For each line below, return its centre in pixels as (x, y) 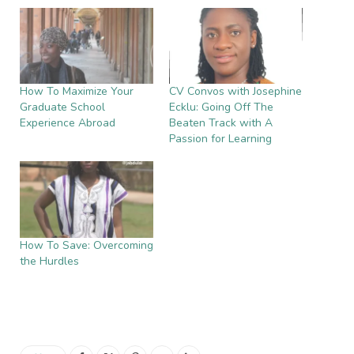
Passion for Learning (220, 139)
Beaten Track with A (221, 123)
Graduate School (62, 107)
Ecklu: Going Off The (221, 107)
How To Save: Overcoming (87, 245)
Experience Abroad (68, 123)
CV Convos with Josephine (235, 92)
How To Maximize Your (77, 92)
